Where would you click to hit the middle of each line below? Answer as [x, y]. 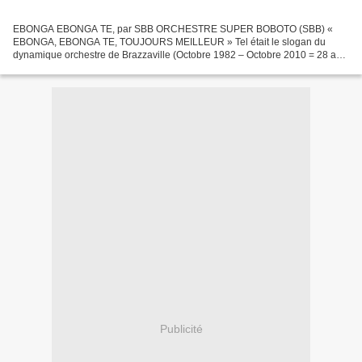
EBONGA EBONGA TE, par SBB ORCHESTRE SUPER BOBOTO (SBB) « [173, 29]
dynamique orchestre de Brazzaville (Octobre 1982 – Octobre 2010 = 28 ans [180, 55]
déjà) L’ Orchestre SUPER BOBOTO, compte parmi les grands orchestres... [176, 67]
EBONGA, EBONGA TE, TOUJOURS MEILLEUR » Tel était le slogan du [169, 42]
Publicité [181, 329]
